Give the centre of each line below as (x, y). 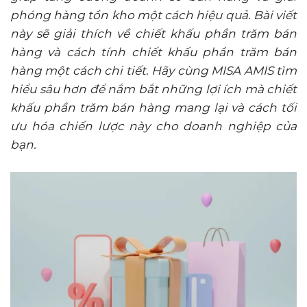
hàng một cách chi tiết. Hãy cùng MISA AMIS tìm (153, 71)
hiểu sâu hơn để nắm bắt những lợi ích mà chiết (153, 89)
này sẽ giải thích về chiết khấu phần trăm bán (153, 34)
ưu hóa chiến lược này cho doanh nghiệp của (153, 126)
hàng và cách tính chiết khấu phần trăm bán (153, 52)
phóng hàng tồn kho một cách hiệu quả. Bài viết (153, 15)
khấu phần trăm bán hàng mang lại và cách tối (153, 108)
